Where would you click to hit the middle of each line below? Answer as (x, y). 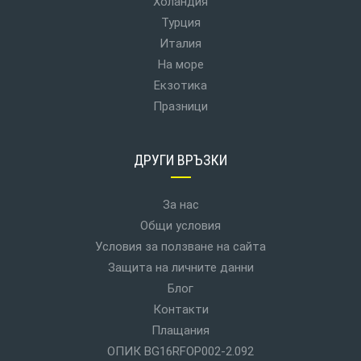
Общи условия (180, 226)
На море (180, 64)
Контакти (180, 309)
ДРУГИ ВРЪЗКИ (180, 160)
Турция (180, 23)
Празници (180, 106)
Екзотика (180, 85)
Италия (180, 44)
